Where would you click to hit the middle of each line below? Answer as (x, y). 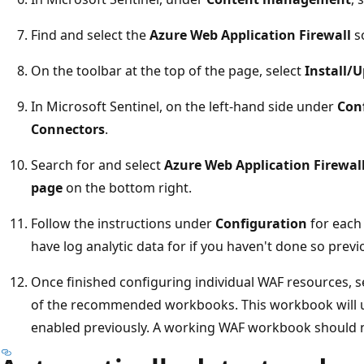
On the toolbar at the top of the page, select (168, 70)
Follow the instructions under (123, 223)
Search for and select (97, 165)
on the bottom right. (127, 187)
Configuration (261, 223)
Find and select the (90, 35)
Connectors (68, 129)
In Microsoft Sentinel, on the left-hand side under (184, 106)
